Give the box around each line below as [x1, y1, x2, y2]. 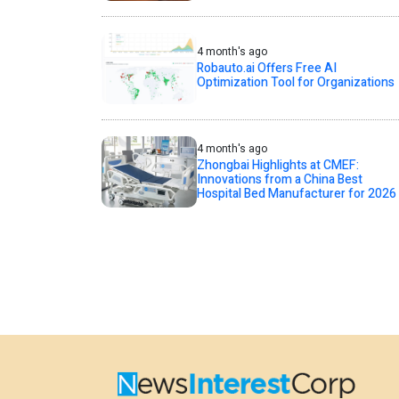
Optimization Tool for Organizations [196, 73, 395, 92]
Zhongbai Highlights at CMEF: [196, 155, 359, 175]
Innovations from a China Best [196, 169, 362, 189]
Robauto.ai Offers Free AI [196, 59, 337, 77]
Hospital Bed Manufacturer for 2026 [196, 183, 396, 203]
